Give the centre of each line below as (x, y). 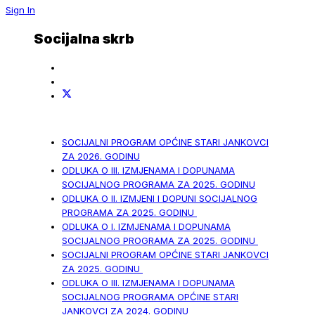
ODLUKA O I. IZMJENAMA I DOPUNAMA (146, 227)
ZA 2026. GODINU (101, 156)
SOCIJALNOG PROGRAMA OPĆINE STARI (150, 297)
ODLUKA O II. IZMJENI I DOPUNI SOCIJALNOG (160, 199)
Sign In (20, 10)
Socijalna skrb (84, 39)
